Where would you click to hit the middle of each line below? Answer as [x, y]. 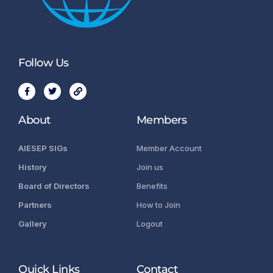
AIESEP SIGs [43, 148]
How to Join [158, 205]
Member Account [169, 148]
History [33, 167]
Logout [149, 224]
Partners [35, 205]
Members [161, 120]
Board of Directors [54, 186]
